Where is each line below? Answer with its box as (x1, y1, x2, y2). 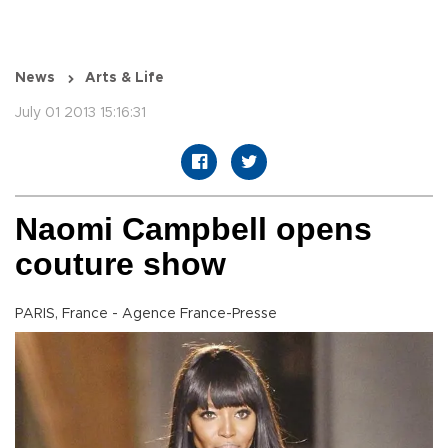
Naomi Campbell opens (15, 211, 372, 248)
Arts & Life (85, 71, 164, 86)
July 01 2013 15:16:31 (15, 106, 146, 121)
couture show (15, 246, 226, 283)
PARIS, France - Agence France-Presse (15, 307, 277, 322)
